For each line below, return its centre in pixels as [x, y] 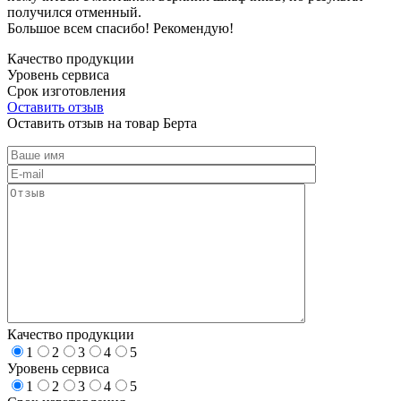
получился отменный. [74, 12]
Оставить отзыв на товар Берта [102, 123]
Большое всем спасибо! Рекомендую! [120, 28]
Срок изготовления [66, 90]
